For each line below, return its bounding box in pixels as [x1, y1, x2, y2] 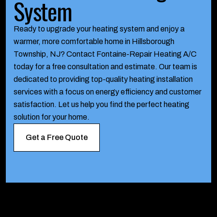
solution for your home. [14, 113, 90, 121]
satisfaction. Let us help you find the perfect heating [14, 100, 189, 108]
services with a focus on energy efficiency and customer [14, 88, 201, 96]
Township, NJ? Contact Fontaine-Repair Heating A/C [14, 50, 197, 58]
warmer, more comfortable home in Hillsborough [14, 37, 174, 46]
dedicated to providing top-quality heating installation [14, 75, 193, 83]
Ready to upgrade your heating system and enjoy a [14, 25, 185, 33]
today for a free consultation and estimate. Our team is [14, 62, 197, 71]
